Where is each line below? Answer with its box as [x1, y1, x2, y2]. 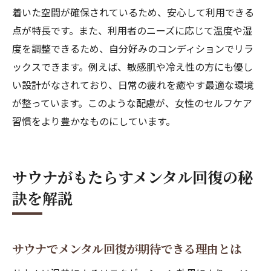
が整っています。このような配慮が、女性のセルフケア [12, 96, 252, 110]
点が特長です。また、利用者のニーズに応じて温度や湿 [12, 23, 252, 38]
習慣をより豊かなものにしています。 [12, 114, 175, 128]
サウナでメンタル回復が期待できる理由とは [12, 240, 241, 257]
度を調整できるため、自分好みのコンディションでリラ [12, 41, 253, 56]
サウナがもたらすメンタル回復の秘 [12, 166, 253, 188]
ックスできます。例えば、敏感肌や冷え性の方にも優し [12, 59, 253, 74]
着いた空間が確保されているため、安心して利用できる [12, 5, 254, 19]
